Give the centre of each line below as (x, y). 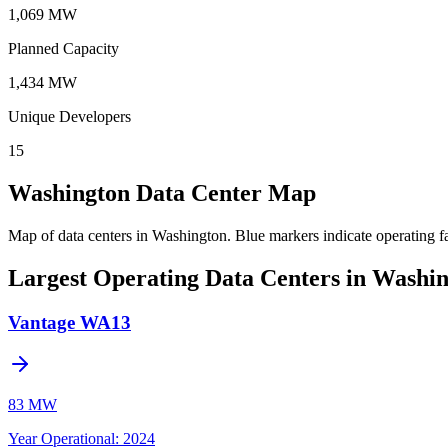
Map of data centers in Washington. (119, 235)
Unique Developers (69, 116)
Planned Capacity (63, 48)
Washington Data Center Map (162, 192)
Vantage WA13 (69, 322)
